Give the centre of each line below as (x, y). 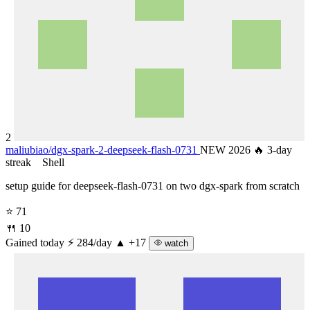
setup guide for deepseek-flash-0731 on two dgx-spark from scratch (153, 185)
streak (20, 162)
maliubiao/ (28, 149)
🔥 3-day (273, 149)
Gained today (35, 242)
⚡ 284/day (91, 242)
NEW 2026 (227, 149)
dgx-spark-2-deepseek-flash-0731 (124, 149)
